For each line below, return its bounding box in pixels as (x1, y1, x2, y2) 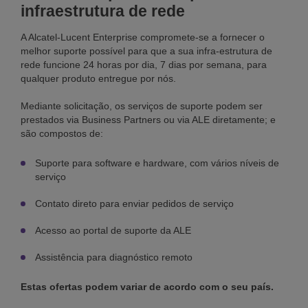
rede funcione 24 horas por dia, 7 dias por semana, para (21, 59, 267, 71)
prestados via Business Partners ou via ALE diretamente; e (21, 114, 276, 126)
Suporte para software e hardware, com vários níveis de (35, 157, 279, 169)
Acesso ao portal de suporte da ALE (35, 225, 191, 236)
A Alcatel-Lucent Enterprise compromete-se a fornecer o (21, 32, 265, 43)
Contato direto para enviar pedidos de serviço (35, 198, 234, 210)
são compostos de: (21, 128, 103, 140)
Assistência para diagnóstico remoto (35, 252, 192, 263)
